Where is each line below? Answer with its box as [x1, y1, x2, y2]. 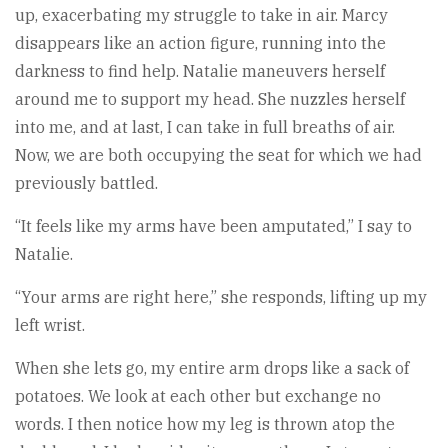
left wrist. [15, 314, 85, 335]
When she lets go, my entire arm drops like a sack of [15, 357, 409, 378]
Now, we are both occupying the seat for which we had [15, 144, 422, 165]
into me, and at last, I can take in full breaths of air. [15, 116, 395, 137]
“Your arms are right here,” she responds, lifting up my [15, 286, 427, 307]
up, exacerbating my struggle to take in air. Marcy [15, 4, 388, 25]
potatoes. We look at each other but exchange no [15, 385, 381, 406]
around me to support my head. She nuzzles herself [15, 88, 405, 109]
